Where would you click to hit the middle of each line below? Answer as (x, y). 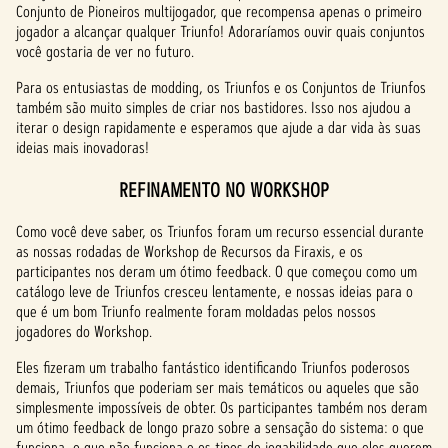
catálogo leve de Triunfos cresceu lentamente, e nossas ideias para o (214, 291)
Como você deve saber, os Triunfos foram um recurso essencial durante (220, 231)
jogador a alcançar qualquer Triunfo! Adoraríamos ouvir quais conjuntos (220, 31)
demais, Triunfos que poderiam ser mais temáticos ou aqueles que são (217, 387)
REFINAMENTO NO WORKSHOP (224, 190)
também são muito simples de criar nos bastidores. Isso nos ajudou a (213, 107)
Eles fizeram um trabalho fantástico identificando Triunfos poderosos (213, 367)
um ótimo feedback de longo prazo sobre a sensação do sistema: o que (220, 427)
